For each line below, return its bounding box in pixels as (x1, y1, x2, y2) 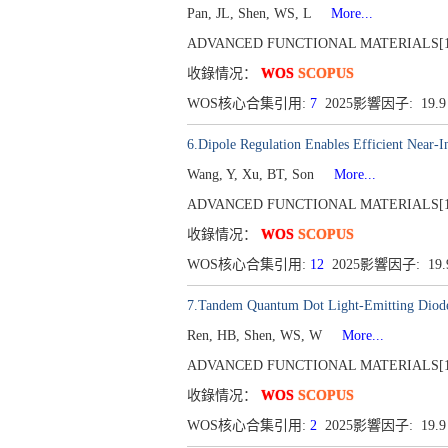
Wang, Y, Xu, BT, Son (187, 167, 318, 182)
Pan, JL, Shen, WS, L (187, 6, 315, 21)
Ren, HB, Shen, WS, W (187, 328, 326, 343)
